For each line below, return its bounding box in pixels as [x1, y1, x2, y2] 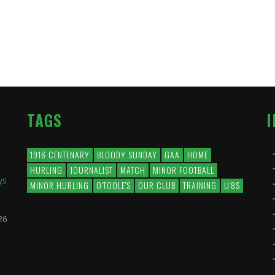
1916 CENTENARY [30, 147, 90, 161]
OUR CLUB [138, 178, 176, 192]
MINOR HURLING [30, 178, 89, 192]
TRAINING [183, 178, 217, 192]
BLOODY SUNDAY [97, 147, 157, 161]
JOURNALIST [70, 163, 113, 176]
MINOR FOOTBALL [153, 163, 214, 176]
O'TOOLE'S [96, 178, 131, 192]
